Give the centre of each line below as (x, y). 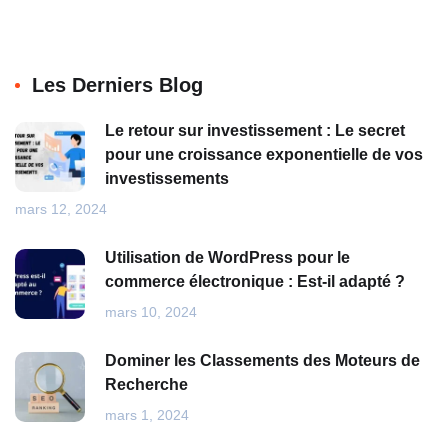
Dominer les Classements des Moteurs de (262, 361)
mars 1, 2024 (147, 415)
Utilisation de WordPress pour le (227, 258)
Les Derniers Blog (117, 85)
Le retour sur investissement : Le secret (255, 131)
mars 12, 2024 (61, 209)
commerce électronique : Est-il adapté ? (255, 282)
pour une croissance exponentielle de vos (264, 155)
